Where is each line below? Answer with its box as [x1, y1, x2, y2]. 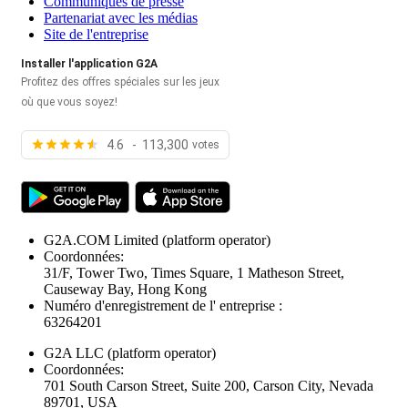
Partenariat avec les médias [44, 9, 198, 25]
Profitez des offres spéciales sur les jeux [21, 75, 219, 88]
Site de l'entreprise [44, 25, 148, 42]
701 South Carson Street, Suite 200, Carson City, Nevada [44, 377, 373, 393]
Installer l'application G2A [21, 56, 158, 70]
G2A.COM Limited [44, 231, 158, 248]
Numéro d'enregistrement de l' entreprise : [44, 297, 282, 313]
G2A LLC [44, 344, 104, 361]
